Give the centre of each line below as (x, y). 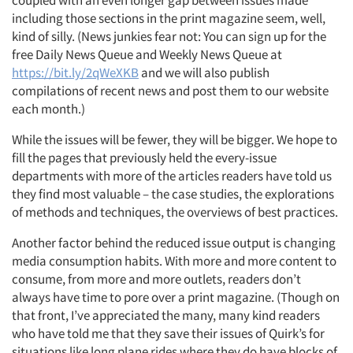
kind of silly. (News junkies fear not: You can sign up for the (169, 36)
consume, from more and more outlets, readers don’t (156, 279)
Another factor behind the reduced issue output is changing (174, 243)
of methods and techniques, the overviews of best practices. (175, 212)
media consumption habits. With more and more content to (174, 261)
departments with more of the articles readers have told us (172, 176)
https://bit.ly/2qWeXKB (75, 72)
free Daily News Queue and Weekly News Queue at (147, 54)
